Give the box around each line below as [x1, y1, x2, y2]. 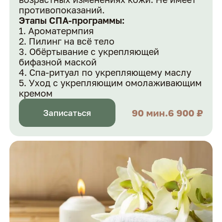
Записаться [43, 108, 92, 118]
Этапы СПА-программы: [19, 15, 125, 26]
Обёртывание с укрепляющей [29, 46, 160, 57]
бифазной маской [19, 56, 97, 68]
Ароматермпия [28, 25, 94, 37]
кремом [19, 88, 53, 99]
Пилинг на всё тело [29, 36, 115, 47]
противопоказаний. [19, 4, 105, 16]
